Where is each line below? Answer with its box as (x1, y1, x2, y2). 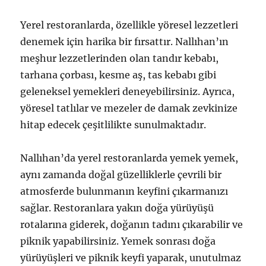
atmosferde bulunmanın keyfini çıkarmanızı (20, 185, 229, 197)
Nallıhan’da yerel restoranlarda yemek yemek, (20, 152, 239, 164)
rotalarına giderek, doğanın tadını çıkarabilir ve (20, 218, 243, 230)
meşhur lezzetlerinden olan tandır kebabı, (20, 52, 219, 64)
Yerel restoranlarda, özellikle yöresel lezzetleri (20, 19, 239, 31)
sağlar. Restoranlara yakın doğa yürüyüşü (20, 202, 214, 214)
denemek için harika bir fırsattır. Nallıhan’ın (20, 36, 229, 47)
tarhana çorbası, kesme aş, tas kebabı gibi (20, 69, 217, 81)
